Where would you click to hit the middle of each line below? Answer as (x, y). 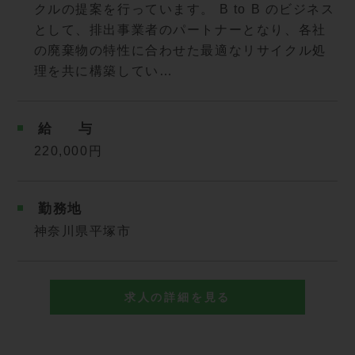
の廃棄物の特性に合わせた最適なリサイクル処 (180, 51)
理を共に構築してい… (103, 71)
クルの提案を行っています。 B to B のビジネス (184, 10)
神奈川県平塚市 (82, 231)
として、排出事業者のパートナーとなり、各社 (180, 30)
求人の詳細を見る (177, 298)
